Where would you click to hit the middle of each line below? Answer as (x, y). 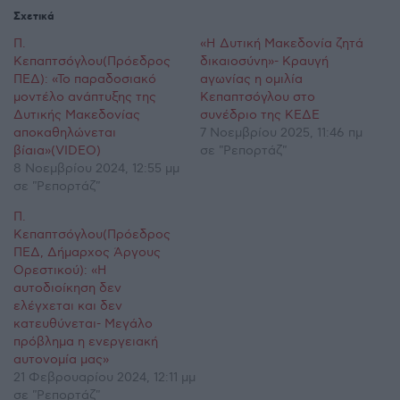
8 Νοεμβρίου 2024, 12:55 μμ (96, 168)
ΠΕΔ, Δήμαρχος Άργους (87, 252)
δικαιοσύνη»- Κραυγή (264, 61)
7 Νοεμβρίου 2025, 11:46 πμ (281, 132)
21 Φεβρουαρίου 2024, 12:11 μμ (104, 377)
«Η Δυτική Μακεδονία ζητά (282, 43)
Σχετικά (34, 16)
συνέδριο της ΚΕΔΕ (260, 114)
